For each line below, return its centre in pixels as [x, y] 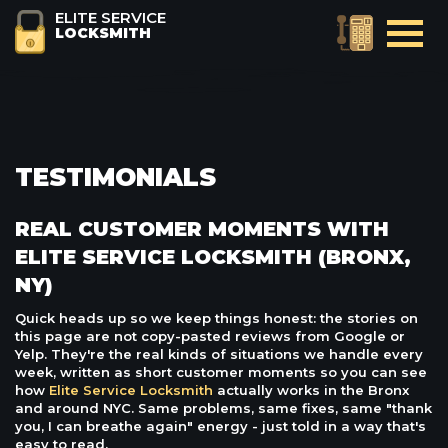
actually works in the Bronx [311, 390]
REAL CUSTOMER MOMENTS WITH [202, 229]
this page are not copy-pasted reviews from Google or [210, 336]
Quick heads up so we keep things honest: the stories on [216, 318]
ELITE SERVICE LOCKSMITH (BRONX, [213, 257]
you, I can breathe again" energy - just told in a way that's [220, 426]
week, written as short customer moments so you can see [221, 372]
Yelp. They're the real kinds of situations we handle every [219, 354]
